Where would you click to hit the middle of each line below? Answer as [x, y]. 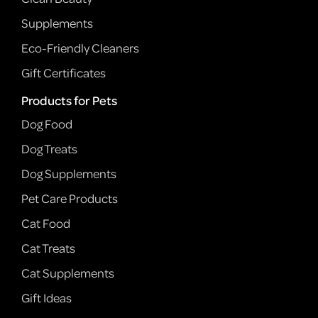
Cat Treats [48, 248]
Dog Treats [49, 149]
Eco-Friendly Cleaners [80, 48]
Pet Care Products [70, 199]
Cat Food [46, 224]
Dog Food [47, 124]
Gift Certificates [64, 73]
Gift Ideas [46, 298]
